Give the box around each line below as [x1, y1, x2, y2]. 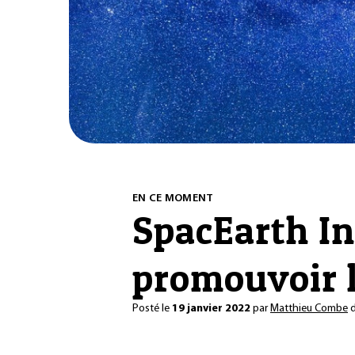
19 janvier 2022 [172, 302, 250, 315]
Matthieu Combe [270, 302, 348, 315]
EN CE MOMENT [132, 192, 214, 204]
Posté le [132, 302, 172, 315]
